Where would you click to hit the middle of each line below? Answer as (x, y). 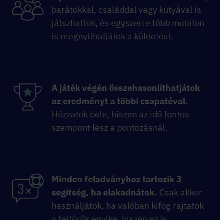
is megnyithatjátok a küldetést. (112, 36)
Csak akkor (180, 192)
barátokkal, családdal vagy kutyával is (126, 10)
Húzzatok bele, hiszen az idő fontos (120, 114)
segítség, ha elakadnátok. (104, 192)
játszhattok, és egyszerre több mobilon (128, 23)
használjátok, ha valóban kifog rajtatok (128, 206)
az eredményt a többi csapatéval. (120, 101)
